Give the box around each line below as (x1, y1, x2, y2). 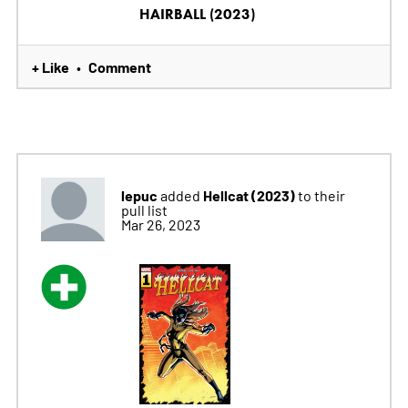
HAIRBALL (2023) (138, 5, 255, 24)
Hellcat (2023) (202, 185, 298, 206)
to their (297, 186, 345, 205)
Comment (87, 56, 151, 77)
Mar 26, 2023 (120, 215, 200, 234)
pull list (120, 200, 168, 219)
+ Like (31, 56, 69, 77)
